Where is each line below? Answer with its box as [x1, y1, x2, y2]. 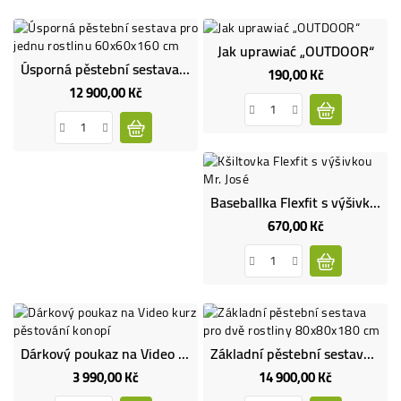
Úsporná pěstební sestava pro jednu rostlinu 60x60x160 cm [179, 55, 190, 82]
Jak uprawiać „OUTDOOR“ [217, 37, 374, 64]
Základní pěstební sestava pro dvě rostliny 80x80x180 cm [363, 339, 374, 367]
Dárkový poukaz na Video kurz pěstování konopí [178, 339, 189, 367]
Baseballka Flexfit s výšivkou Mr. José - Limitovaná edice [370, 188, 380, 216]
